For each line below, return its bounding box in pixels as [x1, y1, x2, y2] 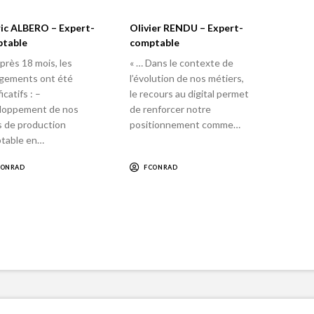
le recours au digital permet [130, 87, 250, 100]
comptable [130, 36, 180, 49]
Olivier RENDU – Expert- [130, 22, 244, 34]
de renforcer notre [130, 102, 212, 115]
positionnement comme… [130, 118, 241, 130]
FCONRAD [144, 163, 178, 172]
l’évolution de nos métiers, [130, 71, 245, 84]
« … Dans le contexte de [130, 56, 234, 69]
